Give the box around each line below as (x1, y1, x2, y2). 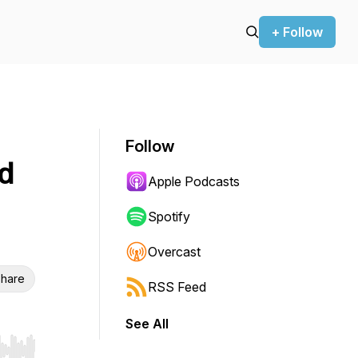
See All (125, 316, 169, 332)
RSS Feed (148, 279, 206, 295)
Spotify (148, 209, 190, 225)
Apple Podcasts (148, 173, 240, 189)
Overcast (148, 244, 201, 260)
